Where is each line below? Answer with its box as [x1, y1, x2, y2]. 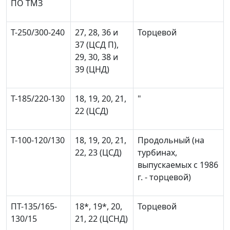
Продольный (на [138, 135, 204, 146]
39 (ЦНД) [75, 64, 109, 75]
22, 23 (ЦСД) [75, 147, 122, 158]
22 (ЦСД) [75, 105, 108, 117]
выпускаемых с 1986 [138, 159, 218, 170]
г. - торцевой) [138, 171, 191, 183]
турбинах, [138, 147, 177, 158]
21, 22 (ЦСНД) [75, 213, 128, 224]
